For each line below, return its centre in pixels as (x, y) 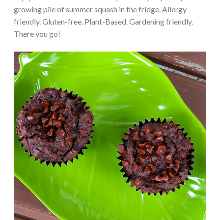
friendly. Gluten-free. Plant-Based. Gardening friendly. (103, 22)
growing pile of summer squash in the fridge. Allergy (100, 9)
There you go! (37, 34)
